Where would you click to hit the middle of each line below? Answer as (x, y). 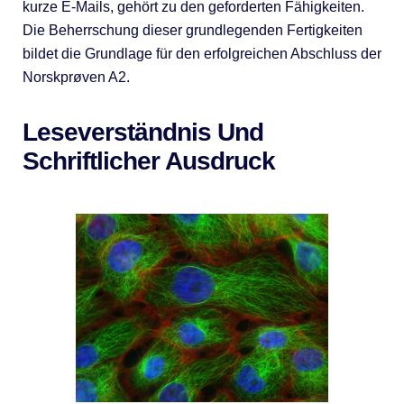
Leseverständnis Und (142, 132)
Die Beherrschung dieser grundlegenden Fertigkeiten (192, 30)
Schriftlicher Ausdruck (148, 161)
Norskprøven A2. (76, 77)
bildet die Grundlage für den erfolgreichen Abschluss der (202, 53)
